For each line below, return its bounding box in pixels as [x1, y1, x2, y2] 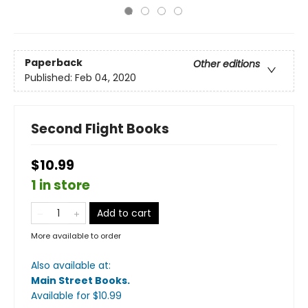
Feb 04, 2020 [75, 71, 136, 85]
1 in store [31, 176, 90, 195]
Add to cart [97, 206, 151, 220]
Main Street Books [31, 274, 127, 287]
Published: [25, 71, 75, 85]
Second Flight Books [31, 120, 169, 138]
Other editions [193, 57, 260, 71]
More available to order [31, 230, 121, 241]
